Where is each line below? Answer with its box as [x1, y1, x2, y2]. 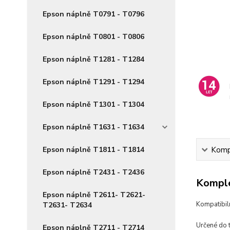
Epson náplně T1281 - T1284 [43, 54, 144, 64]
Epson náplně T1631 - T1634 [43, 122, 144, 132]
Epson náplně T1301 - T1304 [43, 100, 144, 109]
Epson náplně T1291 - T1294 [43, 77, 144, 87]
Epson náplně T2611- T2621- [43, 190, 145, 200]
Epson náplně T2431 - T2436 [43, 167, 144, 177]
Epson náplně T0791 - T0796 [43, 9, 144, 19]
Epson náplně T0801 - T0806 [43, 32, 144, 42]
